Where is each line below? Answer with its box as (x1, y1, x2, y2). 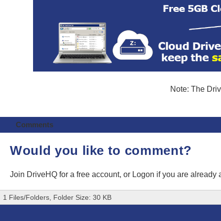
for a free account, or (59, 170, 132, 179)
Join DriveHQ (10, 170, 59, 179)
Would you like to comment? (10, 143, 192, 158)
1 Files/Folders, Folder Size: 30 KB (3, 193, 111, 202)
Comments (15, 120, 53, 129)
